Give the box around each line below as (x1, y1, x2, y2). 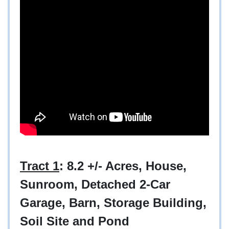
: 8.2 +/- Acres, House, (59, 159, 187, 173)
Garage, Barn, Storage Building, (20, 196, 207, 210)
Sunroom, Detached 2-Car (20, 177, 170, 192)
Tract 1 (20, 159, 59, 173)
